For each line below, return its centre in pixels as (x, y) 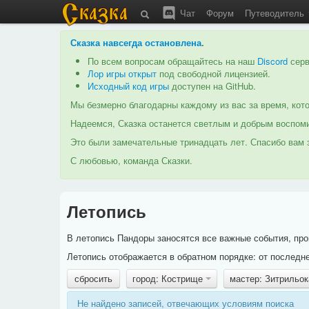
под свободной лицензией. (213, 73)
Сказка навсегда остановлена (136, 42)
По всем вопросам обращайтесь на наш (172, 61)
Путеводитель (276, 13)
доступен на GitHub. (212, 86)
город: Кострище (169, 278)
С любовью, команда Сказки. (131, 160)
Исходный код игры (128, 86)
